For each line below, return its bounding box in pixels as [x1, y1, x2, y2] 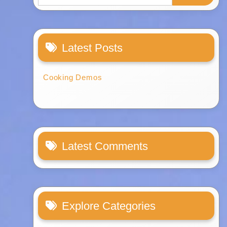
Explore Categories [62, 200, 156, 213]
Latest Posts [62, 42, 123, 55]
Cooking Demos [43, 73, 102, 82]
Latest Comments [62, 140, 148, 153]
